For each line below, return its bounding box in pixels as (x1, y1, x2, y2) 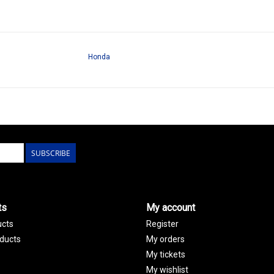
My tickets (146, 249, 185, 259)
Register (146, 218, 179, 229)
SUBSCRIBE (31, 147, 70, 158)
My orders (146, 234, 185, 244)
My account (146, 201, 195, 213)
